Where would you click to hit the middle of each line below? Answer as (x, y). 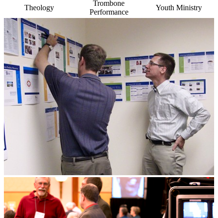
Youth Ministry (179, 7)
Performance (109, 12)
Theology (39, 7)
